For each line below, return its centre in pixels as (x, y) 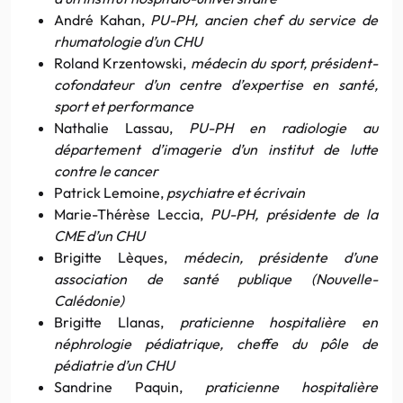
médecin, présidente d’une (280, 257)
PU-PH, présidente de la (295, 214)
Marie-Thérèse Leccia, (133, 214)
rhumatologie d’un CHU (128, 41)
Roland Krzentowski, (122, 63)
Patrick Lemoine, (110, 192)
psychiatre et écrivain (236, 192)
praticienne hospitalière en (278, 322)
